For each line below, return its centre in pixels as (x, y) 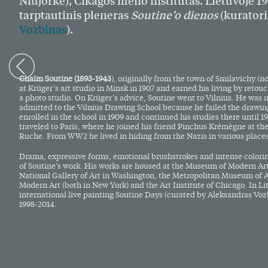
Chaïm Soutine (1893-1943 (65, 78)
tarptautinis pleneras (75, 15)
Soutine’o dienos (174, 15)
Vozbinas (43, 30)
